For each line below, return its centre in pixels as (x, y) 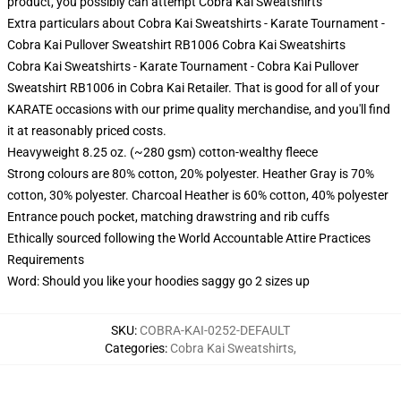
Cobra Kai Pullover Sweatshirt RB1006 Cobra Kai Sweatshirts (176, 45)
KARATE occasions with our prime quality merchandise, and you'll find (199, 109)
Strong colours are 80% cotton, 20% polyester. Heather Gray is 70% (191, 174)
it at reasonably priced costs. (87, 131)
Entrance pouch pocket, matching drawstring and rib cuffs (168, 217)
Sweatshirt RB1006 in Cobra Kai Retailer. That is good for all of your (193, 88)
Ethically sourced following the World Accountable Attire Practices (189, 238)
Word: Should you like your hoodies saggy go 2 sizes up (158, 281)
